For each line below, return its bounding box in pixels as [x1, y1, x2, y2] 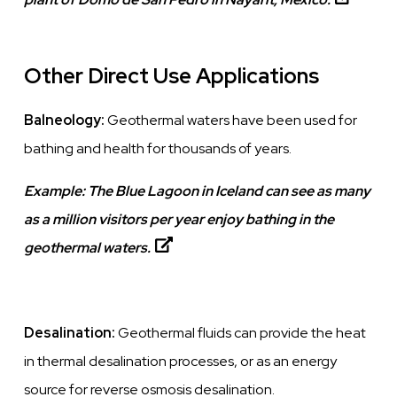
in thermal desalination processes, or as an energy [24, 351, 338, 370]
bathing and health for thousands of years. [24, 138, 292, 158]
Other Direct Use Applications [24, 61, 320, 90]
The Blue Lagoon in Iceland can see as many [88, 181, 371, 200]
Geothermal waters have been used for [105, 110, 358, 129]
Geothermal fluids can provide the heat [118, 323, 367, 342]
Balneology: [24, 110, 105, 129]
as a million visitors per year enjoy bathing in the [24, 209, 335, 229]
